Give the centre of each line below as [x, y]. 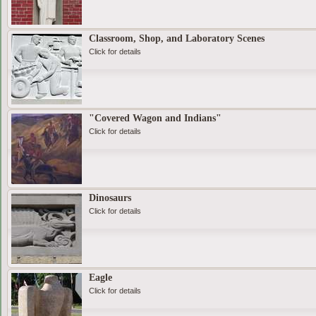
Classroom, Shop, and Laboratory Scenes [176, 39]
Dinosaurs [110, 198]
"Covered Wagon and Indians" [155, 119]
